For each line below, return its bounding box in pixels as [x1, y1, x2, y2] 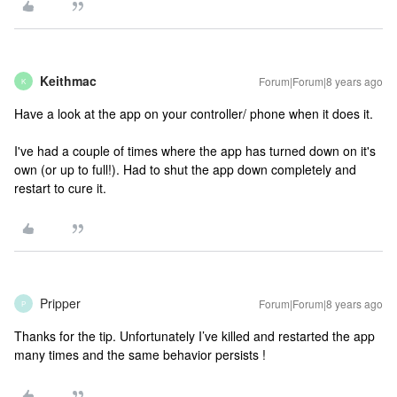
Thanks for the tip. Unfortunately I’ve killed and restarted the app [14, 327, 375, 345]
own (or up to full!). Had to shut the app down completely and [14, 160, 356, 178]
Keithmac [40, 72, 97, 90]
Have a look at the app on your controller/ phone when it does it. [14, 105, 373, 122]
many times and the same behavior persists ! [14, 346, 266, 363]
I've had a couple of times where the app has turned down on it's [14, 142, 376, 160]
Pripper [40, 294, 81, 312]
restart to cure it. [14, 179, 106, 197]
